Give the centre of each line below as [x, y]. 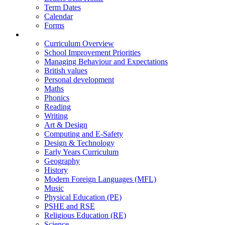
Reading [58, 106]
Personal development [79, 79]
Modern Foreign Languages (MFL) [100, 179]
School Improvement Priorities [92, 52]
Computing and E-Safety [84, 134]
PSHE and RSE [70, 206]
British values [66, 70]
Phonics [57, 97]
